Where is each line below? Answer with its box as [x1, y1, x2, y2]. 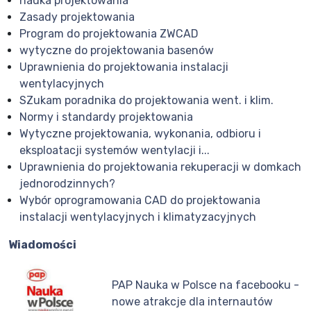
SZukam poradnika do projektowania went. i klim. [19, 94, 274, 108]
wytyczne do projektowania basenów [19, 44, 214, 58]
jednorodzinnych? [19, 177, 115, 191]
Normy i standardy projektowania [19, 110, 193, 124]
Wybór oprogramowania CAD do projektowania [19, 194, 260, 208]
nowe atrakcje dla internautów [112, 295, 274, 309]
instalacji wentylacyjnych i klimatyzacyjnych [19, 210, 256, 224]
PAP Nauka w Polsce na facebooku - [112, 278, 300, 292]
